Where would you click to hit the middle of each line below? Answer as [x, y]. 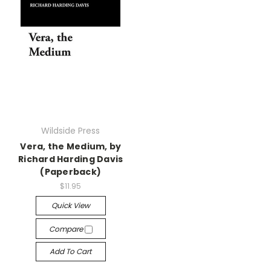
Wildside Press [71, 131]
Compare [67, 229]
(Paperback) [71, 172]
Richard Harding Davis [71, 159]
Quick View [70, 205]
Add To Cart [71, 251]
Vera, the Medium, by [71, 146]
